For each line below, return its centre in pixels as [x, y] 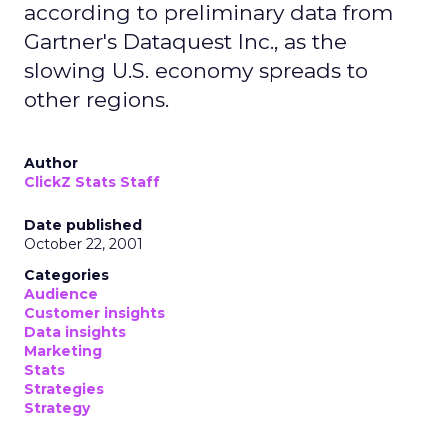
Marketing [63, 351]
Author [51, 163]
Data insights [75, 332]
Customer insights [94, 313]
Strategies [64, 389]
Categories [66, 275]
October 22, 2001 [83, 244]
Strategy [57, 408]
